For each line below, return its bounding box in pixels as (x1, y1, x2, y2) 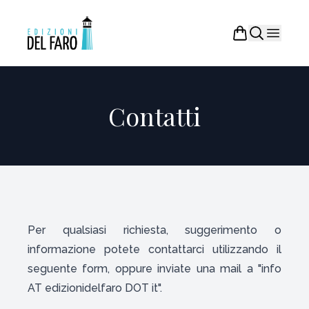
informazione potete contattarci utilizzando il (28, 243, 281, 256)
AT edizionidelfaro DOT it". (28, 281, 162, 295)
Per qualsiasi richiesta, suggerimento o (28, 223, 281, 237)
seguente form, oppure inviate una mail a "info (28, 262, 281, 275)
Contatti (108, 99, 201, 132)
